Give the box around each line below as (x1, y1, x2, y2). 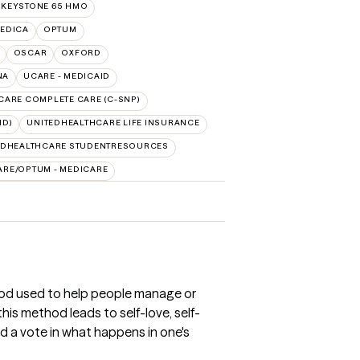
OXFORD (61, 47, 101, 58)
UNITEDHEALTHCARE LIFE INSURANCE (27, 117, 200, 128)
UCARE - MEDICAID (23, 71, 110, 81)
